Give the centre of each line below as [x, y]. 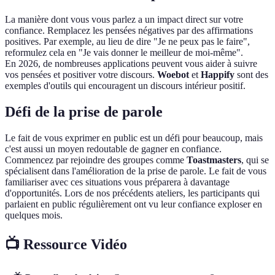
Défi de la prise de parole [84, 111]
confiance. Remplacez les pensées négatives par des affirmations [129, 30]
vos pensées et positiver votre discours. [81, 74]
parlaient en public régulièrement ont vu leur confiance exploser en [134, 204]
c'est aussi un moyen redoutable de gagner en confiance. [113, 149]
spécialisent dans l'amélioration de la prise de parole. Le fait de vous [136, 171]
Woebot [173, 74]
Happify [218, 74]
